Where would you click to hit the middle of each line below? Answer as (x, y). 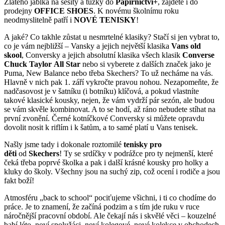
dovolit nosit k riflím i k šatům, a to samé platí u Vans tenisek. (101, 128)
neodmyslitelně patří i (39, 20)
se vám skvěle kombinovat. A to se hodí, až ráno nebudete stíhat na (110, 109)
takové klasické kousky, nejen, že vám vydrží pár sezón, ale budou (109, 100)
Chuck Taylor (28, 64)
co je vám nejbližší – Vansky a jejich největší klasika (88, 46)
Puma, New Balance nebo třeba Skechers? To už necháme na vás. (108, 73)
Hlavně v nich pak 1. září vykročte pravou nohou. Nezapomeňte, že (111, 82)
